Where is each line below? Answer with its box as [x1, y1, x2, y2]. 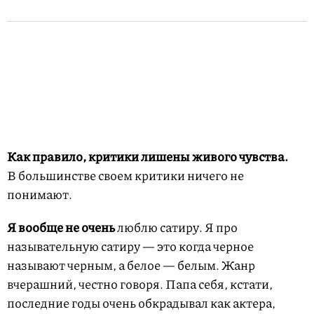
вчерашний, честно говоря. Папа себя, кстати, [7, 274, 273, 293]
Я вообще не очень [7, 217, 117, 236]
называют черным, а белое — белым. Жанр [7, 255, 255, 274]
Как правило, [7, 146, 88, 165]
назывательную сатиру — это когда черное [7, 236, 254, 255]
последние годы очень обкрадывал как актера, [7, 293, 275, 312]
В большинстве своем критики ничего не [7, 165, 244, 184]
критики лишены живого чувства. [88, 146, 288, 165]
